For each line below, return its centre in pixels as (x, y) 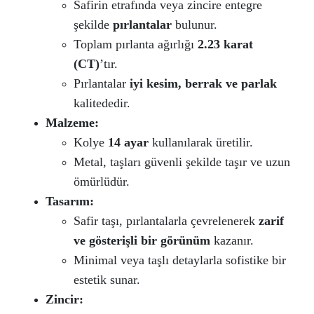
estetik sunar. (107, 276)
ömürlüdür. (102, 178)
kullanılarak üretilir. (203, 138)
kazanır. (232, 237)
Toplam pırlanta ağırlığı (136, 40)
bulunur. (194, 21)
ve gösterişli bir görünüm (142, 237)
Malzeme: (72, 119)
